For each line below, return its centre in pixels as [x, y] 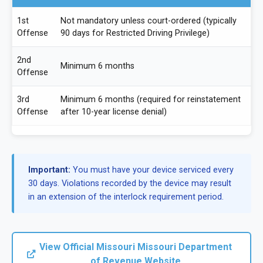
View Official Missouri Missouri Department [136, 247]
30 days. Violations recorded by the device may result [130, 183]
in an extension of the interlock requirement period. [126, 197]
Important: [49, 170]
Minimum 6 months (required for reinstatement [151, 99]
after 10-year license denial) [114, 112]
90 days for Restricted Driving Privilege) [135, 33]
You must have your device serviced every [152, 170]
